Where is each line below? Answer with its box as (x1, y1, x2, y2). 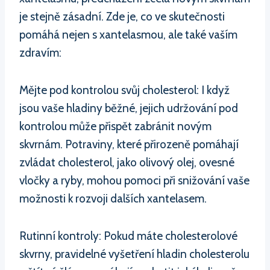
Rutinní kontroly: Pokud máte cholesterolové (19, 228, 237, 243)
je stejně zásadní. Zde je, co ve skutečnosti (19, 9, 225, 24)
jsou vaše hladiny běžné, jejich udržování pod (19, 101, 238, 115)
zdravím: (19, 45, 61, 60)
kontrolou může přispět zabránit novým (19, 119, 212, 133)
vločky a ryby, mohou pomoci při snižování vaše (19, 173, 250, 187)
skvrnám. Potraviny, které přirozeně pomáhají (19, 137, 239, 151)
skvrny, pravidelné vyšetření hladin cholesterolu (19, 246, 250, 261)
